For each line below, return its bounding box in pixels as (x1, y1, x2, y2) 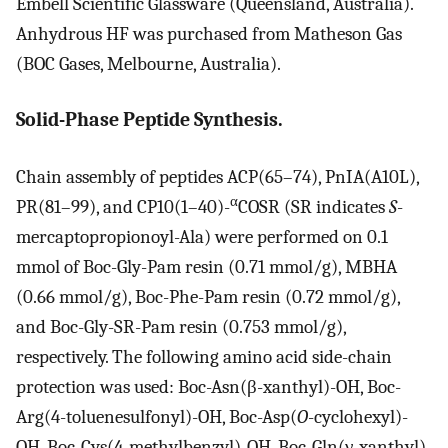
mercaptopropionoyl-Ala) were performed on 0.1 (16, 225, 388, 248)
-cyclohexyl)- (308, 405, 408, 428)
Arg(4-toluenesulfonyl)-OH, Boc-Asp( (16, 405, 297, 428)
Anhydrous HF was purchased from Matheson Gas (16, 22, 402, 45)
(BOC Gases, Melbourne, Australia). (16, 52, 281, 75)
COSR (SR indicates (238, 195, 389, 218)
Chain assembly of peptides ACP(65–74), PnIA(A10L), (16, 165, 419, 188)
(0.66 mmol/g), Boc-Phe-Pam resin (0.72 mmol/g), (16, 285, 400, 308)
